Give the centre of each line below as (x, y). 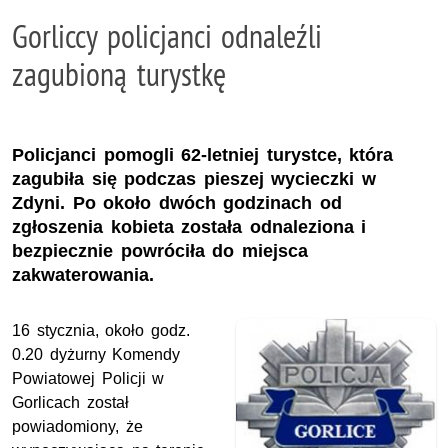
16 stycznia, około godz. (101, 330)
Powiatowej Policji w (88, 378)
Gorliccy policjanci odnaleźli (167, 36)
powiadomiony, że (77, 426)
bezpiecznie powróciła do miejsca (160, 250)
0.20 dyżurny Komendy (96, 354)
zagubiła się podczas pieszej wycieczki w (194, 178)
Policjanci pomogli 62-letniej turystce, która (203, 154)
